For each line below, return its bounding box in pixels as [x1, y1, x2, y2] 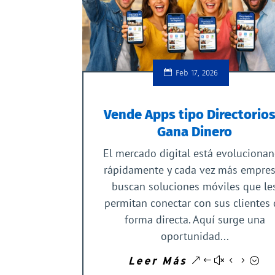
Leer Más [128, 254, 187, 268]
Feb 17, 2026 [176, 68, 218, 78]
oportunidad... [160, 229, 229, 244]
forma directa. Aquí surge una [124, 212, 265, 227]
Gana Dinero [157, 123, 232, 141]
